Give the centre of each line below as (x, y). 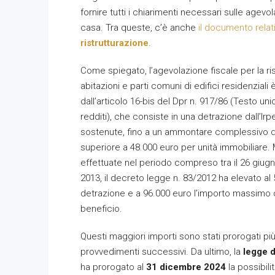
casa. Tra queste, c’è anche (139, 28)
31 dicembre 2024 (186, 267)
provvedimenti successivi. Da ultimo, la (162, 252)
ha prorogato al (113, 267)
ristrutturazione (114, 43)
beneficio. (101, 209)
